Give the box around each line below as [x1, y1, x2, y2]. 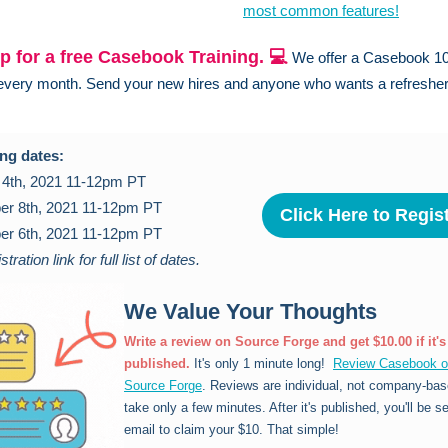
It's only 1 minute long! [194, 356, 333, 371]
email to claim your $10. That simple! [124, 422, 339, 437]
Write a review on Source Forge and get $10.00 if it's [124, 334, 446, 349]
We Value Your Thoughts [124, 299, 377, 324]
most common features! [243, 2, 399, 19]
